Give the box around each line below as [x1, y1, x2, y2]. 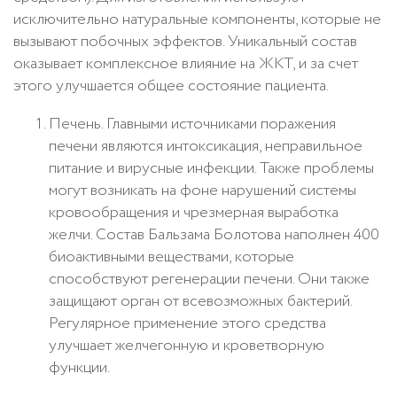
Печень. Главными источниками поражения [49, 112, 336, 136]
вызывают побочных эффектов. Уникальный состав [13, 29, 357, 53]
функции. [49, 355, 110, 379]
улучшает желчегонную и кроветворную [49, 333, 324, 357]
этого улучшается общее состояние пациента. [13, 74, 329, 97]
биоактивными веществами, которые [49, 245, 294, 269]
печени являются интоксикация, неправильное [49, 134, 362, 158]
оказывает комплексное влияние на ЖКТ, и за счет [13, 51, 358, 75]
